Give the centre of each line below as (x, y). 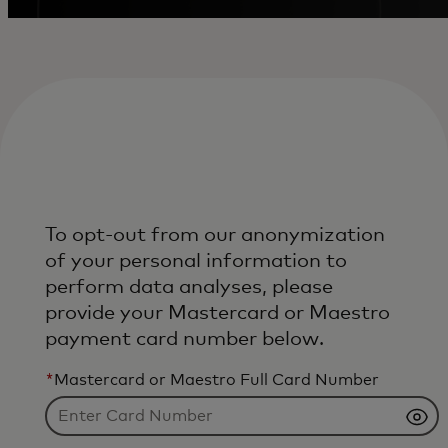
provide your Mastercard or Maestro (217, 313)
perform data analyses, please (188, 287)
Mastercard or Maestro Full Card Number (216, 380)
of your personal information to (195, 261)
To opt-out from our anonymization (214, 235)
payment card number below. (184, 339)
